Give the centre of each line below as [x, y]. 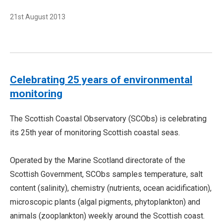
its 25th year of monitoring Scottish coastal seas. [95, 133]
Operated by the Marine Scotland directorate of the [98, 160]
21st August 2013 [38, 17]
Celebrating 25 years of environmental [101, 80]
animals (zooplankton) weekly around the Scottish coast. [107, 216]
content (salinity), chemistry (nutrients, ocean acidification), [111, 188]
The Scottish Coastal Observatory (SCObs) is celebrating [108, 119]
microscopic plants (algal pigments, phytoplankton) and [105, 202]
